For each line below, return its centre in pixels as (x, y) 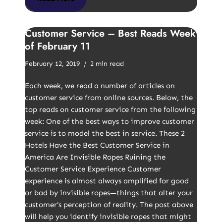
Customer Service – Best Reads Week (110, 33)
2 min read (107, 64)
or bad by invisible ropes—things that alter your (109, 193)
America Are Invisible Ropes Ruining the (95, 157)
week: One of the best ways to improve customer (110, 121)
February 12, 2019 (52, 64)
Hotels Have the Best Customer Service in (97, 145)
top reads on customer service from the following (110, 110)
